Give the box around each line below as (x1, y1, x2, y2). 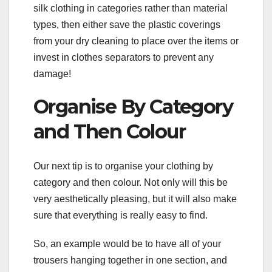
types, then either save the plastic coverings (33, 19, 220, 30)
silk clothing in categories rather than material (33, 3, 228, 14)
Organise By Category (33, 95, 233, 119)
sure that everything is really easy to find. (33, 209, 208, 220)
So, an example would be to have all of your (33, 238, 221, 249)
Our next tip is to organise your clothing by (33, 160, 213, 171)
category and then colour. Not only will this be (33, 177, 228, 188)
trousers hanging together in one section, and (33, 254, 227, 265)
